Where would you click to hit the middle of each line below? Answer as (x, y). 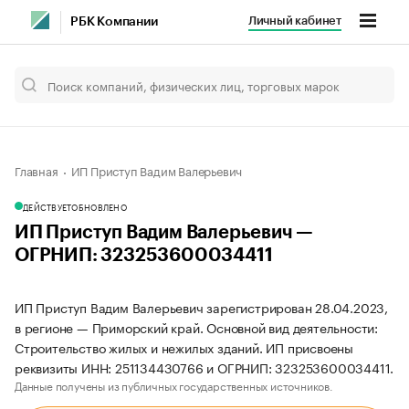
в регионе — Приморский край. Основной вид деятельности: (196, 327)
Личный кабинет (294, 21)
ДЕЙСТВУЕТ (47, 206)
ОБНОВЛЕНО (99, 206)
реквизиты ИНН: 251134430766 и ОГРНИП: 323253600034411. (204, 367)
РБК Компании (114, 22)
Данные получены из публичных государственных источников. (174, 385)
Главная (37, 170)
